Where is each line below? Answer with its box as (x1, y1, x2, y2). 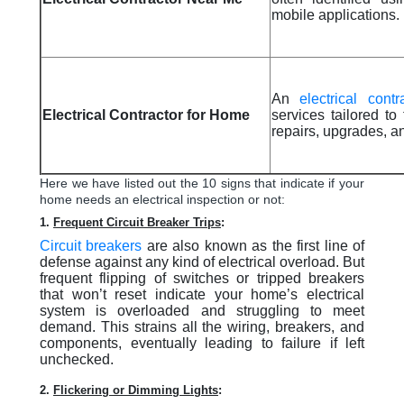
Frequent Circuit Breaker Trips (53, 216, 221, 229)
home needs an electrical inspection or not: (40, 192, 285, 207)
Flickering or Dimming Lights (53, 383, 218, 397)
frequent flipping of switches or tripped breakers (40, 271, 364, 286)
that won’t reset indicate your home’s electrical (40, 287, 364, 302)
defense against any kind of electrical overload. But (40, 254, 364, 270)
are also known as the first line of (142, 238, 365, 253)
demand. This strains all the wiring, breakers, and (40, 319, 364, 335)
